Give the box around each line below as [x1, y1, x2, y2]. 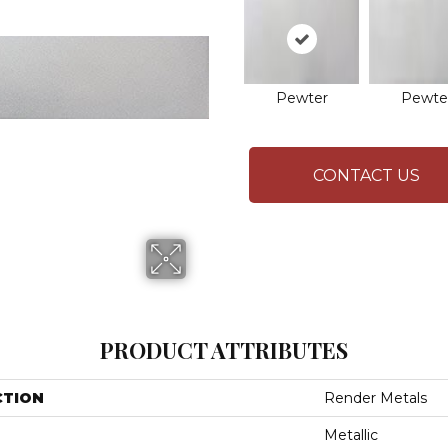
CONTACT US [313, 165, 420, 185]
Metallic [324, 426, 378, 444]
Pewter [275, 89, 328, 107]
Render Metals [324, 389, 427, 407]
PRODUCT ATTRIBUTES [100, 335, 348, 365]
